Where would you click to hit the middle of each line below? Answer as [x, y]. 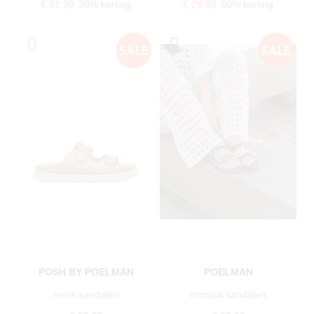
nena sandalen [86, 294]
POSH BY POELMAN [86, 272]
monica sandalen [228, 294]
